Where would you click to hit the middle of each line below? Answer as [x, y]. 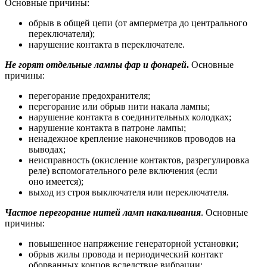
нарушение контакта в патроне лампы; [107, 128]
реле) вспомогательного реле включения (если [123, 170]
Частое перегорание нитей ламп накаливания [103, 212]
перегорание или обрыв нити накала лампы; [119, 106]
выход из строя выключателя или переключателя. [129, 192]
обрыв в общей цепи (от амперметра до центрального [138, 23]
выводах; [47, 149]
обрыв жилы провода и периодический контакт [126, 254]
